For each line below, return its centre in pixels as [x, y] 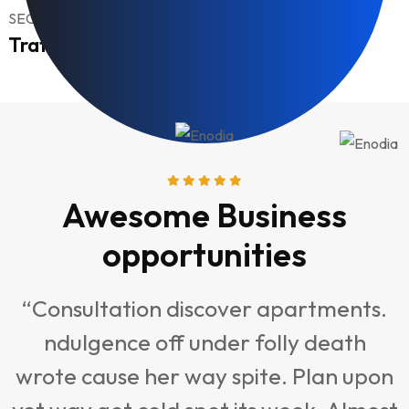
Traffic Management [102, 44]
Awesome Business [204, 215]
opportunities [204, 255]
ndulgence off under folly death [204, 343]
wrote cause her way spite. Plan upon [204, 377]
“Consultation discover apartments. [204, 309]
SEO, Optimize [55, 18]
